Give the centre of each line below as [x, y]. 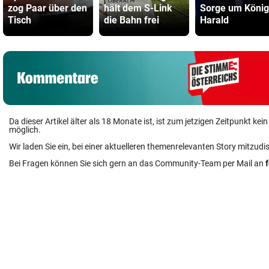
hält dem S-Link [138, 8]
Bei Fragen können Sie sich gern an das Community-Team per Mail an [137, 163]
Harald [214, 20]
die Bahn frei [131, 20]
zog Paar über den [47, 8]
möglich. [25, 130]
